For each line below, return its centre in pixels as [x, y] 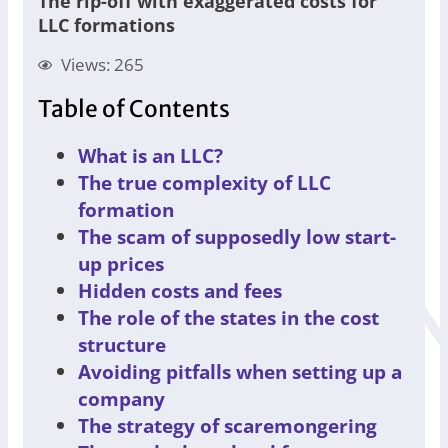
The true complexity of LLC [204, 183]
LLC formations [106, 25]
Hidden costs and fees [180, 291]
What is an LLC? [150, 156]
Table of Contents [134, 109]
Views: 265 [102, 65]
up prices [121, 264]
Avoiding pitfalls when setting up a [240, 372]
